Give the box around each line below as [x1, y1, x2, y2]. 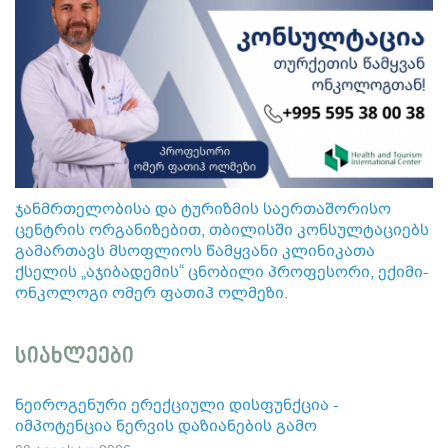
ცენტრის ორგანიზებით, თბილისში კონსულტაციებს [15, 220, 429, 238]
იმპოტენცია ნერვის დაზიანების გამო [15, 416, 317, 434]
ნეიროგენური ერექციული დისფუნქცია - [15, 395, 338, 413]
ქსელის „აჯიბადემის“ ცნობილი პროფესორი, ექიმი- [15, 262, 428, 280]
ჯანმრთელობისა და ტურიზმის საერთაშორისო [15, 199, 391, 217]
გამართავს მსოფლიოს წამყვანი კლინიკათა [15, 241, 375, 259]
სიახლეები [15, 343, 134, 370]
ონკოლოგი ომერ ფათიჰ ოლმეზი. [15, 283, 288, 301]
